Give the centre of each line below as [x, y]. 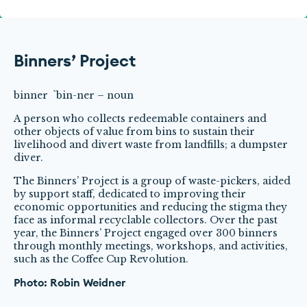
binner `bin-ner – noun [74, 95]
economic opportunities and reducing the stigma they [150, 207]
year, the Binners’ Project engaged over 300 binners [146, 233]
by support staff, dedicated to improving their [130, 194]
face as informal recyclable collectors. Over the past [146, 220]
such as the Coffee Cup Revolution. [101, 259]
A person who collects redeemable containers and [140, 119]
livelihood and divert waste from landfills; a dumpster [151, 145]
